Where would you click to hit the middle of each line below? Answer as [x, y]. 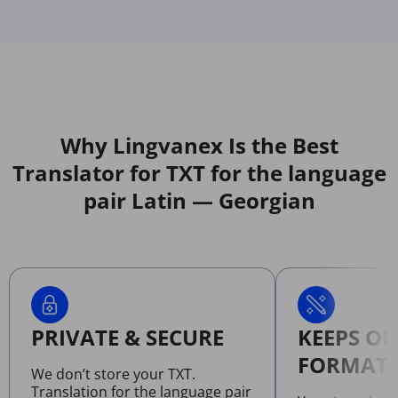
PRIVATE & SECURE [127, 337]
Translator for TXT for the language [199, 172]
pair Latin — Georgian [199, 200]
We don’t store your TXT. [113, 374]
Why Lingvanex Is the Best [199, 145]
